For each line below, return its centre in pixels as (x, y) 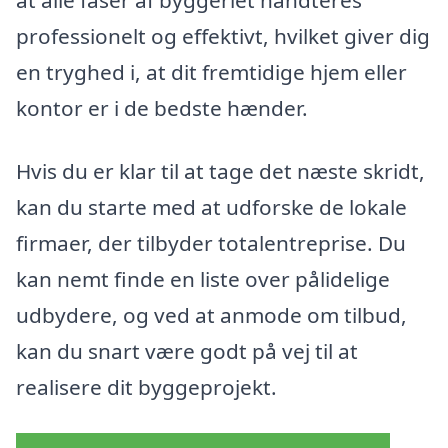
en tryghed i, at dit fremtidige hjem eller (211, 71)
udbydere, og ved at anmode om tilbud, (211, 315)
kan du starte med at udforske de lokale (211, 207)
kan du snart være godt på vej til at (187, 351)
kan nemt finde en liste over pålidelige (203, 279)
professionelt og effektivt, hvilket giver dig (223, 35)
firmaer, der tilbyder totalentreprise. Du (211, 243)
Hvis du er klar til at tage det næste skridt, (220, 171)
